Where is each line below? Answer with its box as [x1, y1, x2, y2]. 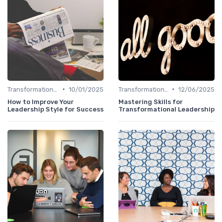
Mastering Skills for [118, 98, 183, 106]
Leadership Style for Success [7, 105, 104, 113]
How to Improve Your [7, 98, 74, 106]
